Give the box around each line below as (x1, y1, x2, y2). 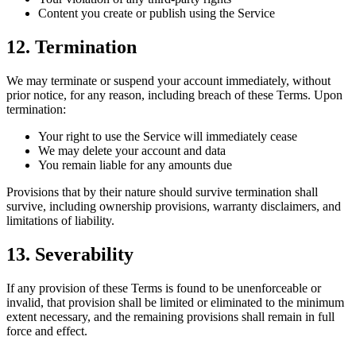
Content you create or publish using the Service (38, 6, 275, 21)
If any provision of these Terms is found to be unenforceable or (6, 281, 321, 295)
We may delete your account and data (38, 144, 226, 158)
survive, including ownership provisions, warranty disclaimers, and (6, 199, 341, 214)
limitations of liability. (6, 214, 114, 228)
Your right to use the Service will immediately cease (38, 130, 297, 144)
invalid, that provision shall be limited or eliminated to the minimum (6, 296, 344, 309)
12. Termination (6, 37, 137, 58)
